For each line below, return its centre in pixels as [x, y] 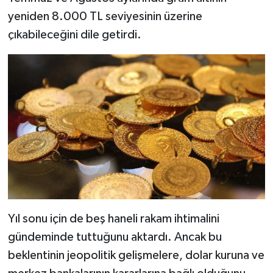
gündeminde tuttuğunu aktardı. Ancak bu [115, 237]
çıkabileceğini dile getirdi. [74, 34]
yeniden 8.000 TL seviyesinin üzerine [105, 16]
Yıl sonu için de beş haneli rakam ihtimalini [113, 218]
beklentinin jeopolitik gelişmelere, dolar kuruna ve [136, 255]
